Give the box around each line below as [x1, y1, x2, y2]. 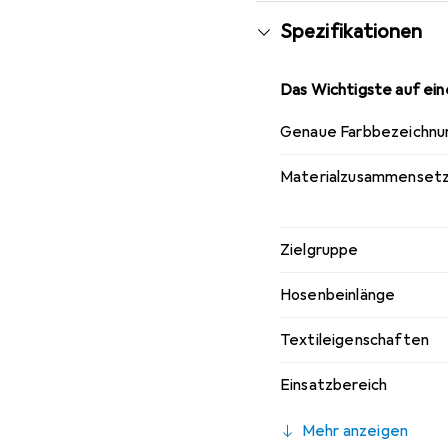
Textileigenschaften [280, 329, 430, 350]
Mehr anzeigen [302, 420, 409, 441]
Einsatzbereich [280, 374, 388, 395]
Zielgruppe [280, 239, 359, 260]
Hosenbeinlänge [280, 284, 396, 305]
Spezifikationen [280, 18, 423, 44]
